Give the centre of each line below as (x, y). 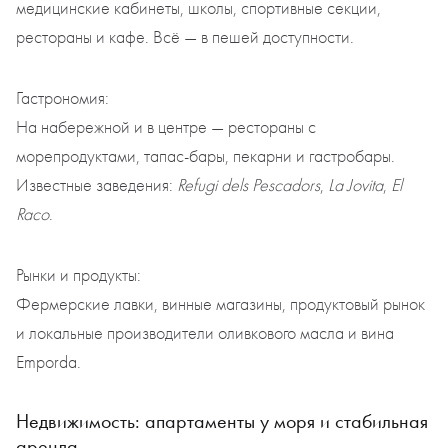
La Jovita (355, 186)
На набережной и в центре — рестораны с (166, 128)
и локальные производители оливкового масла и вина (205, 334)
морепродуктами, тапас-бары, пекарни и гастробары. (205, 157)
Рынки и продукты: (78, 276)
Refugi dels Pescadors (248, 186)
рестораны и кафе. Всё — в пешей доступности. (185, 38)
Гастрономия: (62, 99)
